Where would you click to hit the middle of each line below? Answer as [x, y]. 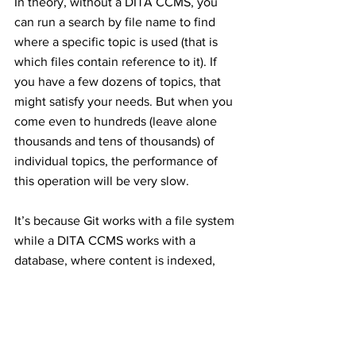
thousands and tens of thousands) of [116, 141]
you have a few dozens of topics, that [119, 81]
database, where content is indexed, [116, 260]
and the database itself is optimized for [123, 280]
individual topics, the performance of [118, 161]
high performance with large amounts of [127, 300]
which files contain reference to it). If [117, 62]
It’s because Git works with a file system [126, 221]
